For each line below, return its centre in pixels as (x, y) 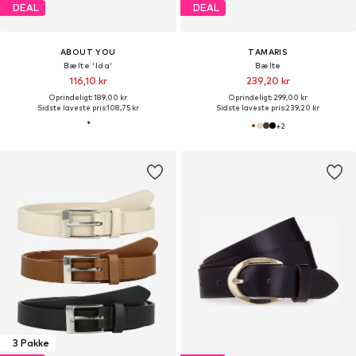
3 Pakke (31, 343)
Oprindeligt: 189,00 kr (88, 97)
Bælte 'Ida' (88, 65)
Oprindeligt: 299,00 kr (268, 97)
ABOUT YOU (88, 51)
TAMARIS (268, 51)
